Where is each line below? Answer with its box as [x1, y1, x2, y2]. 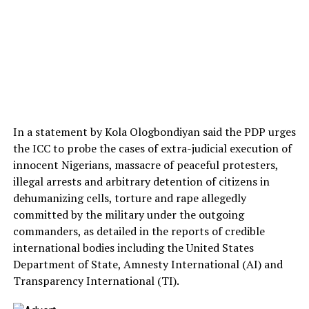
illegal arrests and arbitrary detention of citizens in [12, 174, 270, 189]
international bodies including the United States [12, 240, 254, 255]
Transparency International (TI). [12, 273, 179, 288]
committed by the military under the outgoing [12, 207, 244, 222]
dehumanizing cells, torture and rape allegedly [12, 190, 246, 206]
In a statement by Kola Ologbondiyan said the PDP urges [12, 124, 296, 139]
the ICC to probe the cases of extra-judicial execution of [12, 141, 292, 156]
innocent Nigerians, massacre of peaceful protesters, [12, 157, 278, 172]
